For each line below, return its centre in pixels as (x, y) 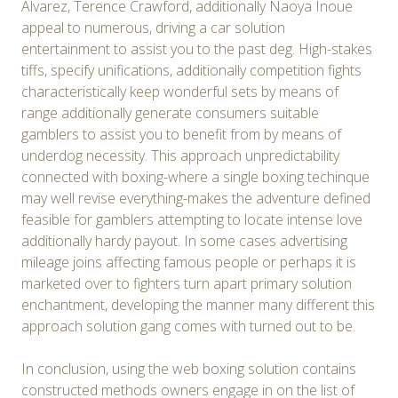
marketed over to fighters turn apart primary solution (187, 283)
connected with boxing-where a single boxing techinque (195, 176)
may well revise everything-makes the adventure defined (196, 198)
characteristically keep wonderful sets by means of (180, 91)
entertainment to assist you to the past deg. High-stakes (197, 48)
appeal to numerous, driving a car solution (153, 27)
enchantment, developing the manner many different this (198, 304)
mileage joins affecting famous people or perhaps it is (189, 262)
